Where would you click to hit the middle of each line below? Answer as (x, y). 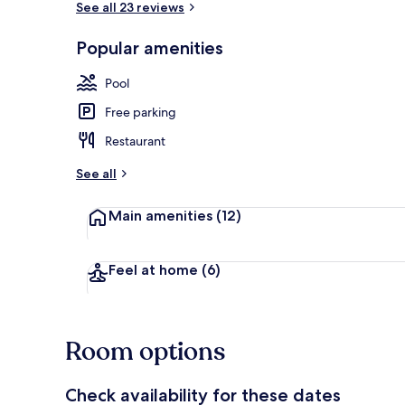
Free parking (141, 112)
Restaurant (135, 141)
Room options (145, 351)
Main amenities (160, 215)
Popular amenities (150, 47)
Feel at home (153, 269)
